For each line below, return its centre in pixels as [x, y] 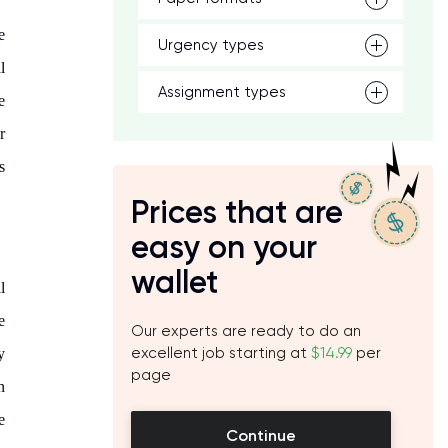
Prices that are [237, 212]
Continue [261, 435]
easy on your [224, 247]
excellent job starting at [221, 353]
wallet [174, 282]
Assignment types [222, 92]
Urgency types [211, 45]
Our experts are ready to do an [246, 331]
